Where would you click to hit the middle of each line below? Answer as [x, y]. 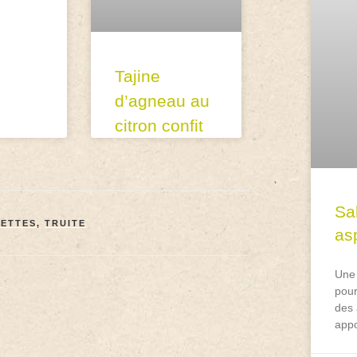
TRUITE [65, 223]
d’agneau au [163, 100]
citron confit [159, 125]
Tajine [138, 76]
